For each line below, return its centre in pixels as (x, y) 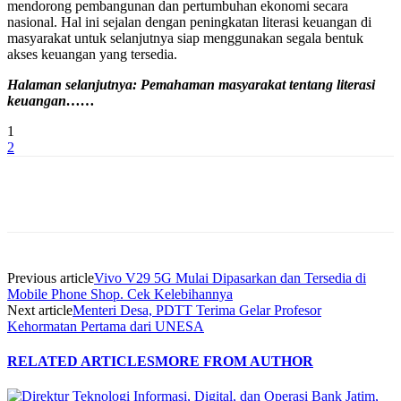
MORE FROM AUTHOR (234, 362)
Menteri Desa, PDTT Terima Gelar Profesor (197, 310)
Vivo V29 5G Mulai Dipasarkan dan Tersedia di (230, 277)
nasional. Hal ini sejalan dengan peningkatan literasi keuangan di (189, 21)
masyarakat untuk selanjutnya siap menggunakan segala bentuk (185, 38)
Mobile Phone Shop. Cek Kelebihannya (120, 294)
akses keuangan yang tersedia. (92, 54)
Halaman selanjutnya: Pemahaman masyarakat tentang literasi (191, 84)
